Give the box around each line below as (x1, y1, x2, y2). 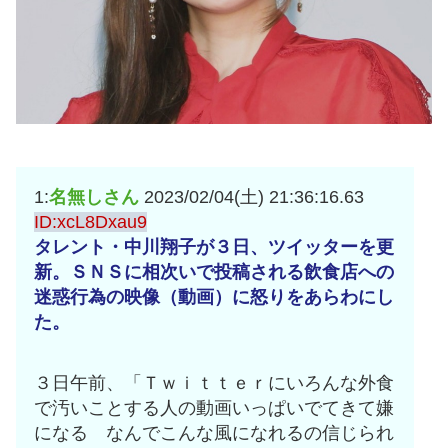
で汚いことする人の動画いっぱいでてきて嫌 (34, 397, 394, 418)
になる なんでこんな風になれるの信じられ (34, 422, 394, 443)
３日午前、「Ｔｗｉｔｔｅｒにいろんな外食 (34, 372, 394, 393)
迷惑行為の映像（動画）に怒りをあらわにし (34, 286, 394, 307)
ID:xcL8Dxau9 (34, 211, 147, 232)
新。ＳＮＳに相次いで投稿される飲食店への (34, 261, 394, 282)
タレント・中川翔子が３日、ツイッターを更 (34, 236, 394, 257)
